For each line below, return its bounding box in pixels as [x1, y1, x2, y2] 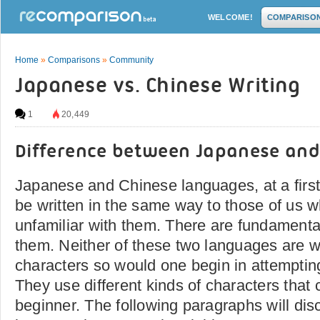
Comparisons [48, 55, 100, 65]
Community [109, 55, 154, 65]
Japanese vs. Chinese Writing [15, 76, 301, 98]
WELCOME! [208, 13, 253, 21]
